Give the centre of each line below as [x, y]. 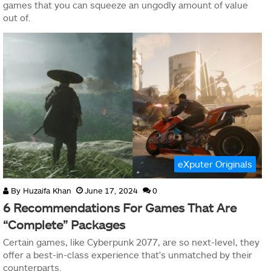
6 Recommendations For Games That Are [120, 208]
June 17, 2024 [111, 191]
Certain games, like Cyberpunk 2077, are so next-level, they [131, 242]
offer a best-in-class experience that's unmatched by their [128, 255]
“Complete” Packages [64, 225]
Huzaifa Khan [47, 191]
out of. [17, 17]
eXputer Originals [215, 164]
